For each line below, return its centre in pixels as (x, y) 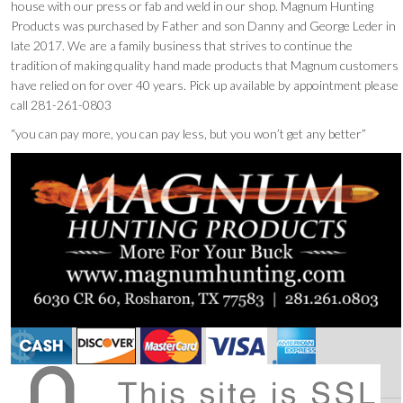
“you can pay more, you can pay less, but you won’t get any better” (189, 134)
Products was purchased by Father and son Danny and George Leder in (204, 26)
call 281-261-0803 (62, 105)
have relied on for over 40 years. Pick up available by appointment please (205, 85)
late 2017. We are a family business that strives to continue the (182, 46)
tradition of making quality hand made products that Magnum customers (205, 66)
